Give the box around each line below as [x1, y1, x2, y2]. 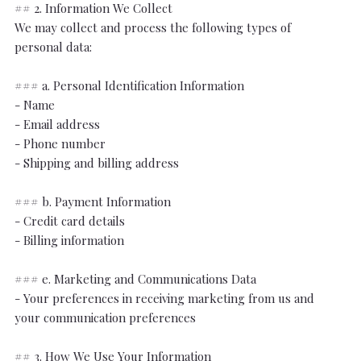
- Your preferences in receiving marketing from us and [14, 290, 314, 306]
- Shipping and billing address [14, 155, 179, 171]
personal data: [14, 39, 92, 55]
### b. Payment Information [14, 193, 171, 210]
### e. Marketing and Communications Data [14, 271, 256, 287]
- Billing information [14, 232, 124, 248]
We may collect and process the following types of [14, 19, 291, 35]
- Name [14, 97, 55, 113]
